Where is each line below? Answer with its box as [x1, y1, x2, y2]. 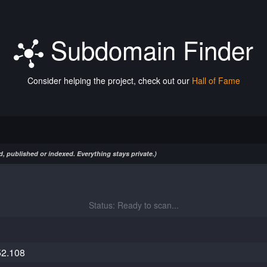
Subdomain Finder [44, 32, 253, 67]
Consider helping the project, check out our [27, 74, 192, 86]
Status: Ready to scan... [88, 199, 179, 211]
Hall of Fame [191, 74, 240, 86]
